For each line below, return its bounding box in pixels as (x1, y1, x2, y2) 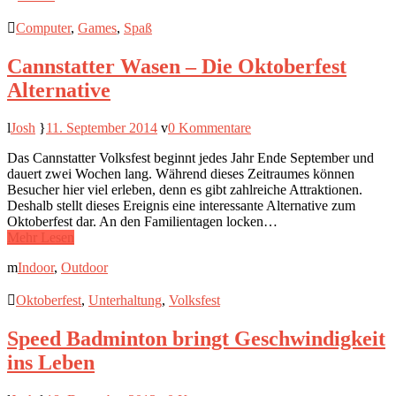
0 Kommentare (168, 120, 251, 136)
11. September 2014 (46, 120, 157, 136)
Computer (16, 20, 71, 36)
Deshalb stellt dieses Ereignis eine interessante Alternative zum (7, 198, 355, 214)
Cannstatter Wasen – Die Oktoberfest (7, 55, 346, 79)
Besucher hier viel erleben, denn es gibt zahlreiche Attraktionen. (7, 182, 362, 198)
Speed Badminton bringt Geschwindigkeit (7, 327, 385, 351)
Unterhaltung (88, 293, 162, 308)
